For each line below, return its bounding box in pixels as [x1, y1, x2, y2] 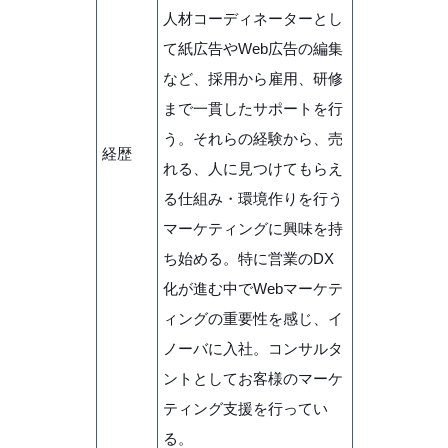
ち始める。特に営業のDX [162, 249, 334, 267]
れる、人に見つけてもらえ [162, 159, 343, 177]
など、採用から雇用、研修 [162, 69, 343, 87]
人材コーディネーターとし [162, 9, 343, 27]
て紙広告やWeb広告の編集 [162, 39, 343, 57]
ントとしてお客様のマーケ [162, 369, 343, 387]
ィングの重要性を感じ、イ [162, 309, 343, 327]
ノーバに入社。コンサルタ [162, 339, 343, 357]
